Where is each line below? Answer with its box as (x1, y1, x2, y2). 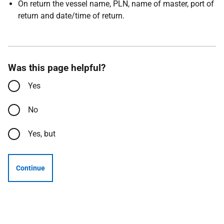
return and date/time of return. (18, 11, 124, 20)
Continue (16, 164, 45, 172)
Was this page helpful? (8, 62, 105, 73)
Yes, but (28, 129, 55, 138)
